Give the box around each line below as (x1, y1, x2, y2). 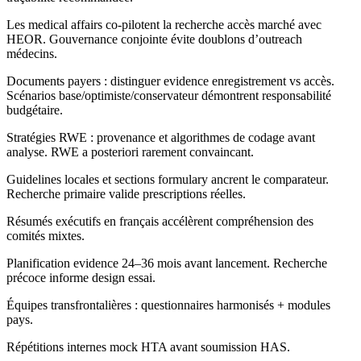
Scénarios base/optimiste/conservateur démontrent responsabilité (6, 89, 331, 103)
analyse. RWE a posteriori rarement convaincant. (6, 145, 254, 160)
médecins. (6, 47, 57, 61)
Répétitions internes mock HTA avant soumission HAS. (6, 340, 290, 355)
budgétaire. (6, 103, 63, 118)
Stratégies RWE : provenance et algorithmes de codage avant (6, 131, 315, 145)
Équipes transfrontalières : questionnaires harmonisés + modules (6, 298, 330, 313)
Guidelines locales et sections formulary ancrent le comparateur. (6, 172, 329, 187)
